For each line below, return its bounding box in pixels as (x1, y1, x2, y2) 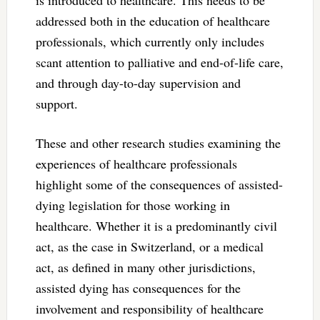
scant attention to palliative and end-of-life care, (35, 53, 284, 71)
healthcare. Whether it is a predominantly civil (35, 216, 277, 234)
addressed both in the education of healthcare (35, 11, 270, 29)
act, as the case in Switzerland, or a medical (35, 237, 264, 255)
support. (35, 94, 78, 112)
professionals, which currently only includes (35, 32, 264, 50)
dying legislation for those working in (35, 196, 230, 214)
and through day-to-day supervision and (35, 74, 241, 91)
